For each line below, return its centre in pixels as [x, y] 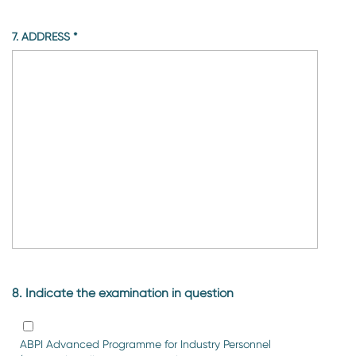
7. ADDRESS [47, 36]
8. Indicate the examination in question [123, 293]
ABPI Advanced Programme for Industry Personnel [145, 344]
